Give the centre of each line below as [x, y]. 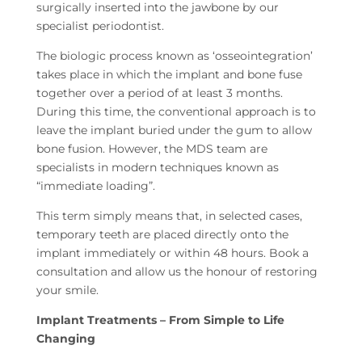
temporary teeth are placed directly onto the [162, 235]
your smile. [67, 290]
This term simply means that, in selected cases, [169, 216]
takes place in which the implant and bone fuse [169, 75]
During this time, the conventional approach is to [176, 112]
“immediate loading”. [95, 186]
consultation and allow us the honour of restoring [177, 272]
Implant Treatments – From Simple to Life [160, 320]
